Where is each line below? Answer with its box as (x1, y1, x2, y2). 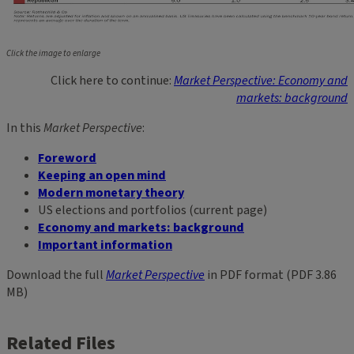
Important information (38, 235, 172, 254)
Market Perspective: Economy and (174, 71, 348, 89)
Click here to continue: (51, 71, 174, 89)
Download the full (6, 265, 106, 284)
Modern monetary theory (38, 183, 184, 201)
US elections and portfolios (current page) (38, 201, 267, 219)
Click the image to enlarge (6, 47, 100, 59)
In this (6, 119, 43, 137)
